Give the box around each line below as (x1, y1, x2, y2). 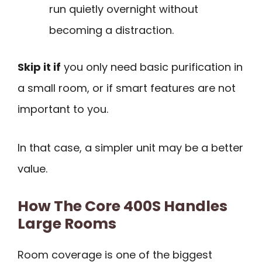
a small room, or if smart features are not (18, 80, 236, 95)
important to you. (18, 101, 108, 116)
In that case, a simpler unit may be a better (18, 140, 243, 156)
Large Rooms (18, 213, 116, 234)
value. (18, 161, 47, 177)
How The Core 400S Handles (18, 195, 227, 216)
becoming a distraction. (49, 22, 174, 37)
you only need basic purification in (61, 59, 243, 74)
